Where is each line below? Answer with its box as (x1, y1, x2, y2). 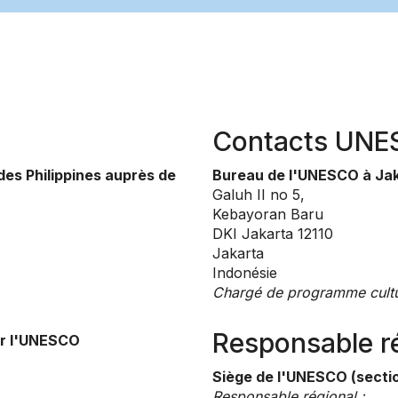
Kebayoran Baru (212, 205, 323, 224)
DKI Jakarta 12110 (212, 225, 333, 243)
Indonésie (212, 264, 277, 283)
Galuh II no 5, (212, 186, 305, 204)
